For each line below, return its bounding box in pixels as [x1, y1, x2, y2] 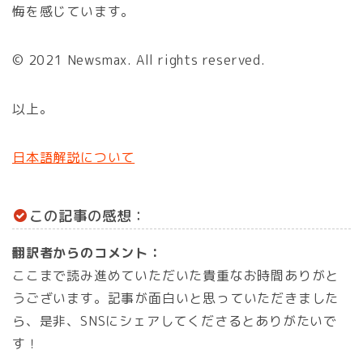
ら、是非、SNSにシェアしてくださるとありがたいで [12, 312, 337, 331]
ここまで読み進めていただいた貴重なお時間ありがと [12, 267, 340, 285]
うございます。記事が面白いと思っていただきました [12, 289, 340, 308]
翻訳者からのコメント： [12, 244, 162, 263]
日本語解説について [12, 148, 135, 167]
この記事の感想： [29, 205, 146, 226]
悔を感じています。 [12, 2, 135, 21]
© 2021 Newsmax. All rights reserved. [12, 51, 266, 70]
